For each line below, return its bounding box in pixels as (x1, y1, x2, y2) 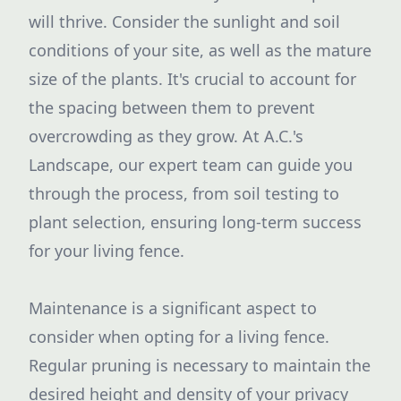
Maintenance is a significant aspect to (29, 297, 317, 319)
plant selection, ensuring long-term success (29, 211, 362, 233)
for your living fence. (29, 240, 184, 261)
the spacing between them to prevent (29, 97, 315, 118)
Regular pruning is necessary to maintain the (29, 354, 371, 376)
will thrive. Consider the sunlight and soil (29, 11, 340, 32)
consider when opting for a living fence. (29, 326, 329, 347)
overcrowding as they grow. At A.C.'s (29, 125, 303, 147)
